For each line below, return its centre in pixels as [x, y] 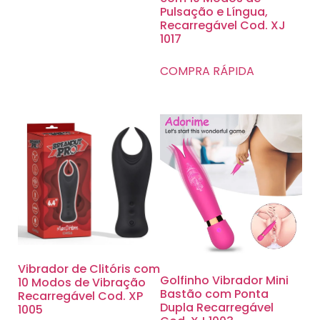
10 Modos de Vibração [82, 282]
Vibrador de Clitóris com [89, 269]
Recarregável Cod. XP [80, 296]
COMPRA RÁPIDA [207, 71]
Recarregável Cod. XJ [223, 25]
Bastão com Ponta [214, 294]
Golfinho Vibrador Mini [224, 280]
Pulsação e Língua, [214, 11]
